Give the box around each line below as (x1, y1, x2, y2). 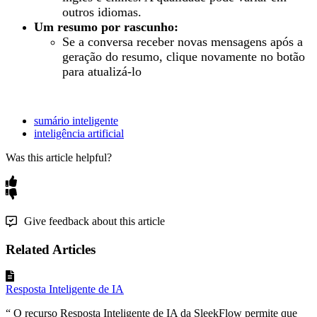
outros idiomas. (62, 5, 142, 20)
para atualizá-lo (62, 64, 142, 79)
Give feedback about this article (24, 215, 165, 228)
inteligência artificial (34, 127, 124, 140)
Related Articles (6, 241, 96, 257)
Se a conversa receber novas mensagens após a (62, 35, 303, 50)
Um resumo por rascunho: (34, 20, 178, 35)
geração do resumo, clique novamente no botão (62, 50, 305, 64)
